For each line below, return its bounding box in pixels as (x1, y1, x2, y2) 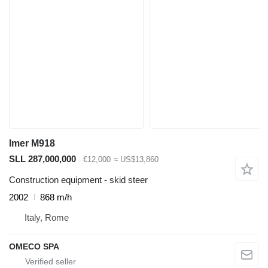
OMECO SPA (9, 241, 59, 251)
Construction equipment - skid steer (9, 174, 148, 185)
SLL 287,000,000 (9, 153, 76, 164)
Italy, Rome (25, 212, 69, 223)
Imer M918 (9, 138, 55, 148)
